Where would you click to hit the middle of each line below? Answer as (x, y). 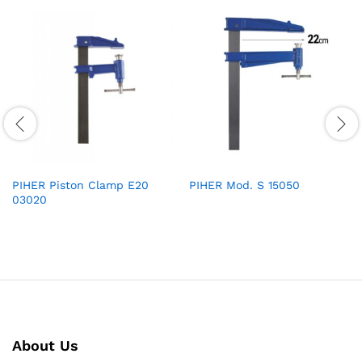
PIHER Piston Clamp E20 (80, 185)
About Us (45, 346)
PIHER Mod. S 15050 (244, 185)
